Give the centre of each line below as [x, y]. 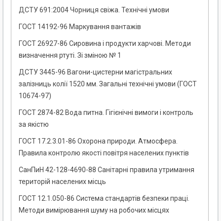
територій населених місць [62, 182]
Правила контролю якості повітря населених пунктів [104, 153]
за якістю [34, 125]
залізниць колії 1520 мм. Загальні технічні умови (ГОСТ [108, 84]
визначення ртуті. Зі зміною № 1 [70, 55]
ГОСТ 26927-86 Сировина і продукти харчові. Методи [105, 44]
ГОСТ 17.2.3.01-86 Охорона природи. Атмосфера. [98, 141]
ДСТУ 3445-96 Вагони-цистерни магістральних [95, 72]
